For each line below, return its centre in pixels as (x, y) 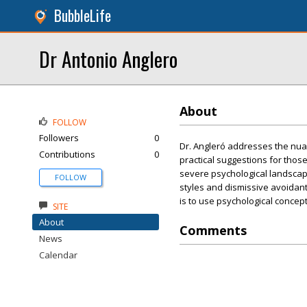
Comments (213, 230)
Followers (59, 138)
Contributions (67, 154)
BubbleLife (83, 15)
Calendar (58, 255)
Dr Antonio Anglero (108, 59)
